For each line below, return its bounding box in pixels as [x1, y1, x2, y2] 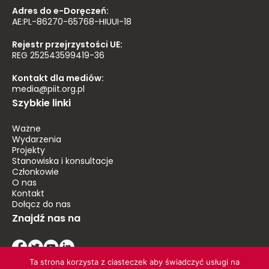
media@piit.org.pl [12, 83, 85, 97]
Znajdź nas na [12, 211, 80, 227]
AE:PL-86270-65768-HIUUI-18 [12, 16, 131, 29]
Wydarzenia [12, 133, 61, 147]
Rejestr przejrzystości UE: [12, 38, 122, 52]
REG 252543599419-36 [12, 49, 104, 63]
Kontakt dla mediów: [12, 72, 104, 86]
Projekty [12, 144, 45, 158]
